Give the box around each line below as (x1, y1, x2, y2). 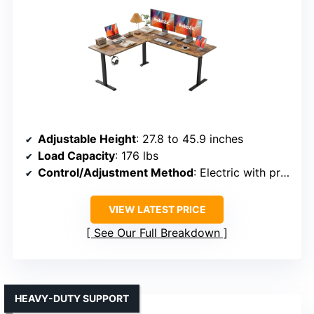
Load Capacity (38, 148, 115, 163)
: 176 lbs (115, 148, 158, 163)
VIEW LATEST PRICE (108, 203, 206, 215)
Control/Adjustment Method (38, 165, 193, 179)
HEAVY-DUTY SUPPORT (15, 292, 129, 304)
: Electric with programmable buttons (193, 165, 280, 179)
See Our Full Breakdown (94, 225, 220, 240)
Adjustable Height (38, 131, 136, 146)
